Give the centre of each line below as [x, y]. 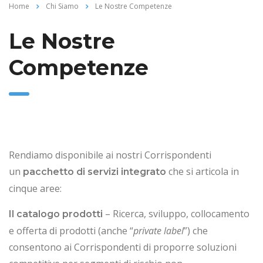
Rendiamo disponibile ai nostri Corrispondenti [110, 155]
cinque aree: [35, 188]
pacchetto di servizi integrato [95, 171]
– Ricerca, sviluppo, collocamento [176, 213]
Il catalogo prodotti [56, 214]
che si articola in [203, 171]
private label [159, 230]
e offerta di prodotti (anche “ [71, 230]
